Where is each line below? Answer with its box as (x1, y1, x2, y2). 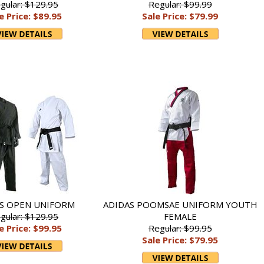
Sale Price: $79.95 (142, 234, 219, 246)
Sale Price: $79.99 (142, 10, 219, 22)
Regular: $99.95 (148, 222, 212, 234)
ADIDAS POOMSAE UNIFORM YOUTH (103, 199, 258, 210)
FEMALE (163, 210, 197, 222)
